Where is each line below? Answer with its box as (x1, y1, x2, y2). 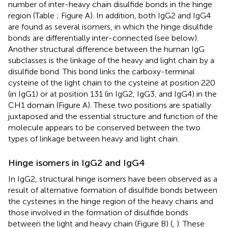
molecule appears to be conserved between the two (8, 122, 201, 132)
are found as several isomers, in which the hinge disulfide (8, 21, 213, 32)
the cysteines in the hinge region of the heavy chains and (8, 196, 213, 206)
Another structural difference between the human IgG (8, 44, 205, 54)
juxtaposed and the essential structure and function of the (8, 111, 218, 121)
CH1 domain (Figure (8, 100, 82, 110)
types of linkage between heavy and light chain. (8, 133, 179, 144)
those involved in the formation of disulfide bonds (8, 207, 188, 217)
